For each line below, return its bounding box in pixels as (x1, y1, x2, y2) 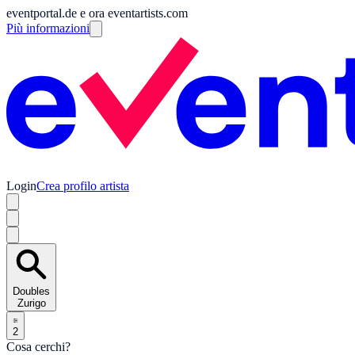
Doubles (13, 284, 50, 297)
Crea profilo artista (36, 178, 129, 193)
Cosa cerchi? (6, 339, 71, 353)
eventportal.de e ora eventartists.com (6, 6, 188, 20)
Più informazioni (6, 21, 90, 35)
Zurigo (17, 296, 46, 309)
